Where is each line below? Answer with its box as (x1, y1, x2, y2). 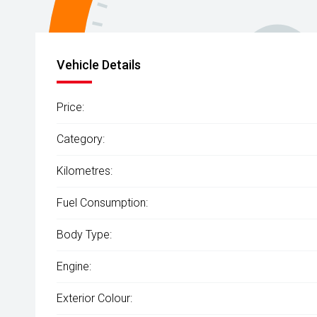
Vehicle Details (57, 57, 141, 72)
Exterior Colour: (57, 292, 132, 305)
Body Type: (57, 228, 112, 241)
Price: (57, 100, 84, 114)
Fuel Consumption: (57, 196, 148, 209)
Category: (57, 132, 105, 146)
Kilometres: (57, 164, 113, 178)
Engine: (57, 260, 91, 273)
